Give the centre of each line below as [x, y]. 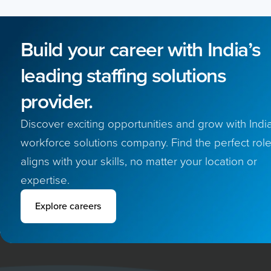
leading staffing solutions [123, 75]
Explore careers [68, 206]
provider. [56, 101]
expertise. [45, 180]
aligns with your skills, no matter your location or [139, 161]
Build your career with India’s [140, 49]
